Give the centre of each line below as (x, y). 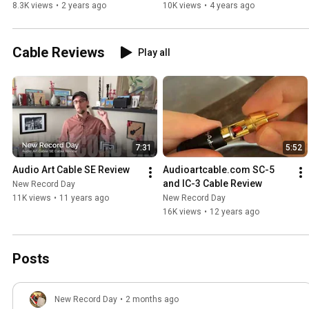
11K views (32, 198)
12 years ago (235, 211)
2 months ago (152, 299)
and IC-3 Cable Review (212, 183)
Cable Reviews (59, 52)
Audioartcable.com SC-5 (219, 169)
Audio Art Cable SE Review (71, 169)
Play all (154, 52)
